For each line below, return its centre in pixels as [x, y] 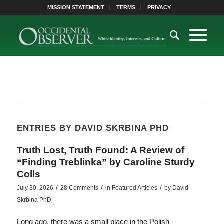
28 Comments [79, 188]
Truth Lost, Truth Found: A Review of [100, 150]
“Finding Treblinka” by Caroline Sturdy [106, 162]
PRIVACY [159, 7]
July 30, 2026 [35, 188]
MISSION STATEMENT [76, 7]
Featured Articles [134, 188]
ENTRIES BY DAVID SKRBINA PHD [93, 128]
